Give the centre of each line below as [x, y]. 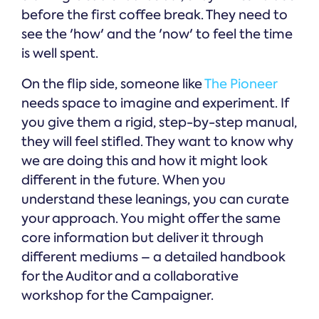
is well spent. [60, 54]
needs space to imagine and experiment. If [155, 104]
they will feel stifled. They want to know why [157, 142]
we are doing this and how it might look [145, 161]
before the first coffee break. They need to [155, 15]
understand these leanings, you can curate [155, 200]
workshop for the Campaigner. [117, 296]
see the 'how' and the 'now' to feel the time [157, 35]
